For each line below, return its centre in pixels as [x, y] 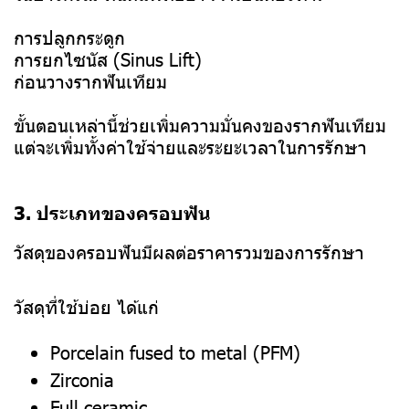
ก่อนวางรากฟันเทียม [90, 81]
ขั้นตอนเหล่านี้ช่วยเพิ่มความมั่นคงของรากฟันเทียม [200, 125]
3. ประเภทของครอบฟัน [112, 212]
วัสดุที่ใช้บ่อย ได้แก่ [86, 306]
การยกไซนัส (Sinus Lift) [108, 59]
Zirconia [82, 379]
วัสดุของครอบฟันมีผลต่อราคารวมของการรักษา [189, 252]
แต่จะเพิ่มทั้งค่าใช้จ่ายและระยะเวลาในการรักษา [190, 147]
